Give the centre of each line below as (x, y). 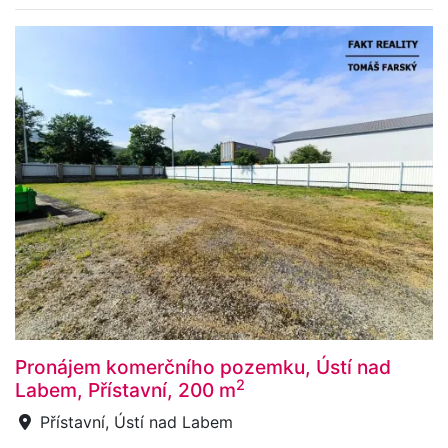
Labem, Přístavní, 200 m (125, 389)
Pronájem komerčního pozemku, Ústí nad (203, 366)
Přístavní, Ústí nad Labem (134, 421)
